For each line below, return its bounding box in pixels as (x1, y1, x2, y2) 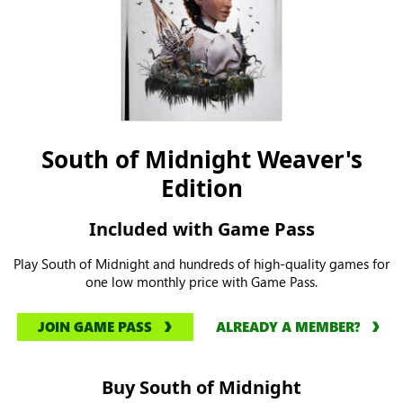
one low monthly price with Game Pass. (85, 273, 318, 291)
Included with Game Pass (88, 217, 315, 242)
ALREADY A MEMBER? (215, 318, 360, 336)
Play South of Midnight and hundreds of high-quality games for (13, 255, 390, 273)
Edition (160, 172, 243, 205)
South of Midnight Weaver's (40, 143, 363, 176)
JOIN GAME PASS (37, 317, 152, 336)
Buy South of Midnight (102, 375, 301, 400)
